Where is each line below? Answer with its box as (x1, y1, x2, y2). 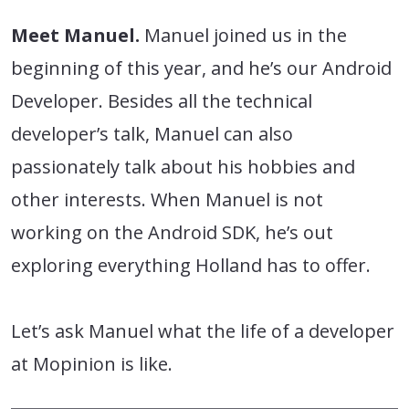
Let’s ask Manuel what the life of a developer (11, 318, 394, 343)
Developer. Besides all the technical (11, 88, 312, 113)
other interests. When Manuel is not (11, 186, 323, 212)
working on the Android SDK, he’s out (11, 219, 333, 245)
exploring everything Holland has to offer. (11, 252, 371, 278)
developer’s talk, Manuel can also (11, 121, 293, 146)
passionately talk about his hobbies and (11, 153, 355, 179)
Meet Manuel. (11, 22, 140, 47)
